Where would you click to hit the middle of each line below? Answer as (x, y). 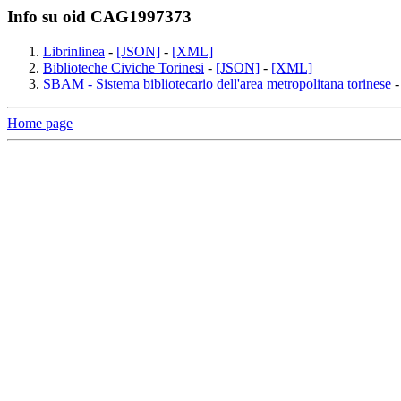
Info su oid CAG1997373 (99, 17)
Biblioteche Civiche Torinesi (124, 67)
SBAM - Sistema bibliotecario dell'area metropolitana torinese (217, 83)
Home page (40, 123)
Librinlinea (74, 51)
